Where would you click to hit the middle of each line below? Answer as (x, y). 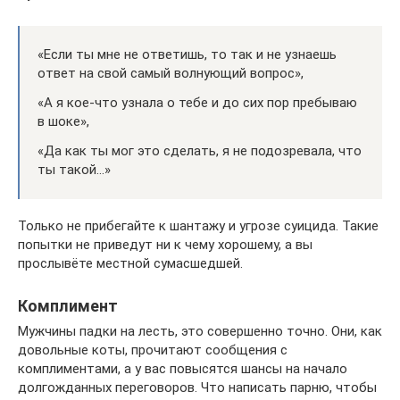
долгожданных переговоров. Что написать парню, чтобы (197, 387)
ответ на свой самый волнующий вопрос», (171, 73)
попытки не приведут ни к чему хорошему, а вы (165, 244)
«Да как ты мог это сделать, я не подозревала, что (200, 150)
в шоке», (63, 121)
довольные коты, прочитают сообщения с (153, 350)
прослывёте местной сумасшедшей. (130, 263)
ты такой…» (74, 169)
